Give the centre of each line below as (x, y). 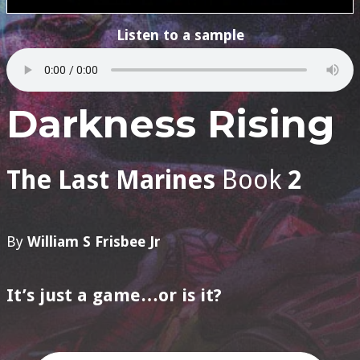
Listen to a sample (180, 35)
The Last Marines (111, 180)
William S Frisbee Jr (94, 242)
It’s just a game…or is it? (114, 296)
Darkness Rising (171, 124)
